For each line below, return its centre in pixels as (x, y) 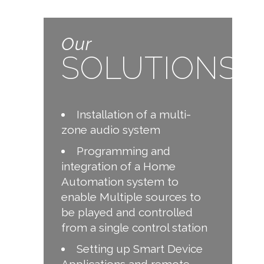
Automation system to (120, 181)
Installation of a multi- (134, 114)
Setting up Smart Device (140, 248)
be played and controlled (127, 212)
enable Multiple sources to (131, 197)
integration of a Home (118, 166)
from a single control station (134, 227)
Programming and (123, 151)
